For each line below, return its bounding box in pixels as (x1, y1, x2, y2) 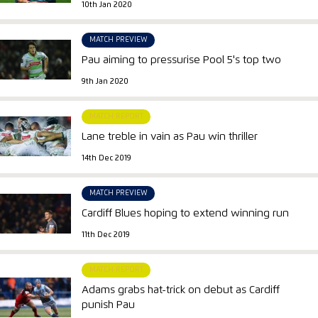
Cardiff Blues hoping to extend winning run (82, 208, 290, 219)
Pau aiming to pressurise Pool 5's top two (82, 55, 282, 66)
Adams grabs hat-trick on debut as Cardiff (82, 285, 280, 296)
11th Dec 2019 (82, 231, 131, 239)
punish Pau (82, 300, 136, 311)
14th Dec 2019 (82, 154, 132, 162)
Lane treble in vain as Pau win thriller (82, 131, 258, 143)
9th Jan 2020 (82, 77, 129, 85)
